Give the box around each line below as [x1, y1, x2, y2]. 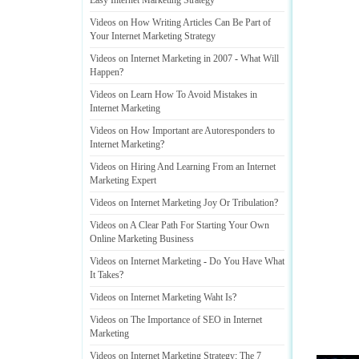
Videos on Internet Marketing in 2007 [90, 53, 232, 64]
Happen [90, 67, 119, 78]
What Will [240, 53, 279, 64]
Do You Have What [209, 256, 284, 267]
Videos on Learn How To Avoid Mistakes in [90, 89, 257, 100]
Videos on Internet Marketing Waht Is [90, 292, 232, 303]
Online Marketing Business [90, 233, 194, 244]
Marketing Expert [90, 175, 156, 186]
